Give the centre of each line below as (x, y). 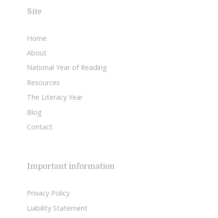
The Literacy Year (55, 97)
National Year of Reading (67, 68)
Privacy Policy (48, 193)
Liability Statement (57, 208)
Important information (71, 167)
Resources (43, 82)
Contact (40, 127)
